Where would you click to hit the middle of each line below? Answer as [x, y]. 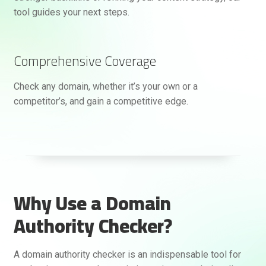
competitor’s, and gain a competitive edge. [101, 101]
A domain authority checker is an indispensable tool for [127, 255]
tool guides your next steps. [71, 12]
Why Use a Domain [92, 203]
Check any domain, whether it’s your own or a [105, 86]
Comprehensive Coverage [85, 61]
